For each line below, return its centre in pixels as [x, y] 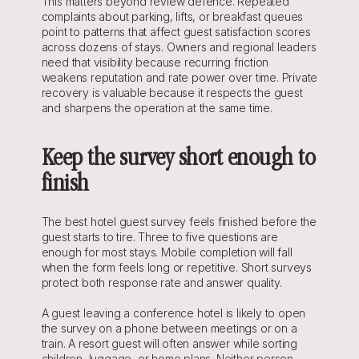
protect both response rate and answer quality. [161, 283]
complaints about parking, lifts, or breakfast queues [172, 17]
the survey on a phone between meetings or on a [169, 329]
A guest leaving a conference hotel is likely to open [173, 313]
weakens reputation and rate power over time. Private [179, 78]
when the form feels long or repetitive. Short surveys [176, 268]
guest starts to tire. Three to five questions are [159, 237]
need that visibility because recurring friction [155, 63]
